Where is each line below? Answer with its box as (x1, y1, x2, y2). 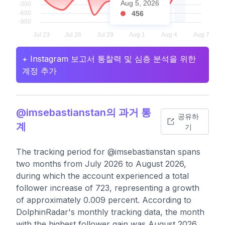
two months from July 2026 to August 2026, (16, 159, 186, 169)
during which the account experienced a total (16, 171, 189, 181)
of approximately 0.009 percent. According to (16, 195, 191, 205)
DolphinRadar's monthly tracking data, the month (16, 207, 204, 217)
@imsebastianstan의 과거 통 (16, 106, 151, 119)
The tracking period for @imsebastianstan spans (16, 147, 200, 157)
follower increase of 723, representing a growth (16, 183, 199, 193)
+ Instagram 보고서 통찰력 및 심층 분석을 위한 (22, 54, 196, 64)
